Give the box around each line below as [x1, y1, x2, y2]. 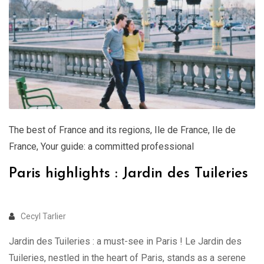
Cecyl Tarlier [21, 211, 66, 221]
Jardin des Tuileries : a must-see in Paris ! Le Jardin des [9, 235, 242, 247]
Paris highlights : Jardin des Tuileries [9, 166, 248, 181]
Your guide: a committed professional [41, 140, 194, 152]
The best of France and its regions [9, 124, 150, 136]
